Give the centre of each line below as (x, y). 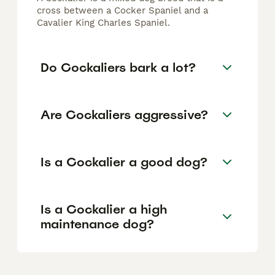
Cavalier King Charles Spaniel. (103, 23)
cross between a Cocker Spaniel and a (122, 11)
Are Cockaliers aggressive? (124, 114)
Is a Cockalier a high (104, 209)
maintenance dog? (97, 224)
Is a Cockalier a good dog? (124, 162)
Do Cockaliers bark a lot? (118, 67)
